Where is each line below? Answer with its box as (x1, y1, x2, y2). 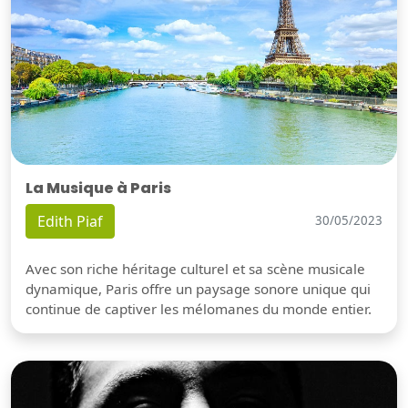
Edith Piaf (37, 210, 103, 231)
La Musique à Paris (25, 177, 171, 199)
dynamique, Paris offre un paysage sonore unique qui (25, 279, 371, 298)
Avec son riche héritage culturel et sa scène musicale (25, 259, 365, 278)
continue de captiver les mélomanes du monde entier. (25, 299, 372, 318)
